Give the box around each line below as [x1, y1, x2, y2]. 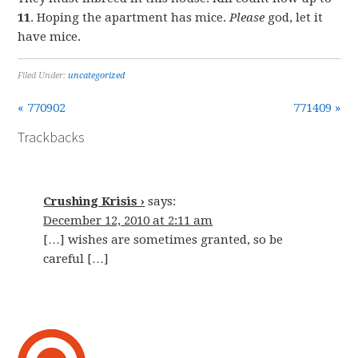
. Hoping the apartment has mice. [30, 10, 230, 25]
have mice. [18, 30, 82, 44]
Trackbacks [18, 128, 86, 146]
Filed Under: [18, 70, 69, 81]
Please [229, 10, 265, 25]
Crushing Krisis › [43, 194, 145, 209]
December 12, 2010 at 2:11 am [43, 213, 213, 228]
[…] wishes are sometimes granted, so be [43, 233, 284, 247]
